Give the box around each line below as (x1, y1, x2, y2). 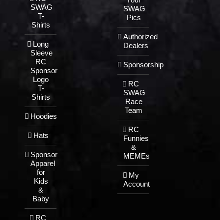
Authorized (123, 32, 158, 41)
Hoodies (30, 112, 57, 121)
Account (123, 180, 150, 189)
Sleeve (30, 49, 53, 57)
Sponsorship (123, 60, 164, 69)
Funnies (123, 134, 149, 143)
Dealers (123, 41, 148, 50)
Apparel (30, 159, 55, 168)
